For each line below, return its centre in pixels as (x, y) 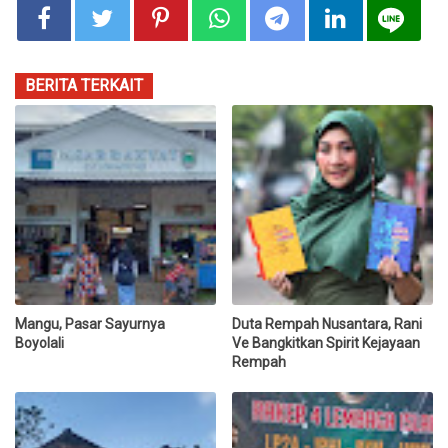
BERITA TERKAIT (84, 85)
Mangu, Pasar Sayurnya (90, 324)
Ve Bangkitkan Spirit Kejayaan (326, 343)
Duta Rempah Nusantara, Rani (327, 324)
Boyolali (39, 343)
